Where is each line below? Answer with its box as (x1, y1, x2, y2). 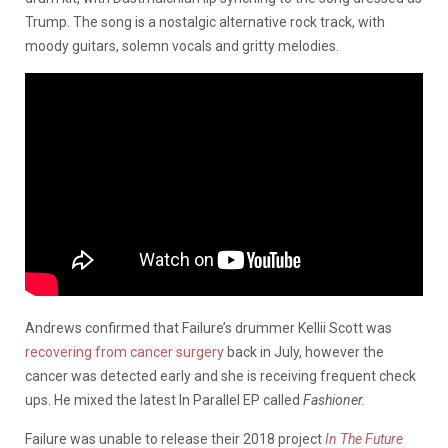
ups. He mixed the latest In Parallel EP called (25, 391, 303, 408)
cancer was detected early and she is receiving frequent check (25, 367, 416, 384)
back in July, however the (224, 343, 384, 360)
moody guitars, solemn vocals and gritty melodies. (25, 37, 339, 54)
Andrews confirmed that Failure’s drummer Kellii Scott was (25, 319, 392, 336)
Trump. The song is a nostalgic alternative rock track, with (25, 13, 385, 30)
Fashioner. (303, 391, 366, 408)
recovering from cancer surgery (25, 343, 224, 360)
